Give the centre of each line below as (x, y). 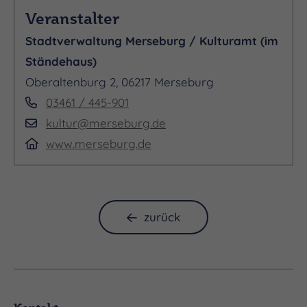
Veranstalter (72, 18)
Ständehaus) (61, 61)
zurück (162, 217)
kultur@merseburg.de (106, 123)
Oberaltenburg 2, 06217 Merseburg (120, 82)
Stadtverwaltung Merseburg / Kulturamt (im (152, 41)
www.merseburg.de (99, 144)
